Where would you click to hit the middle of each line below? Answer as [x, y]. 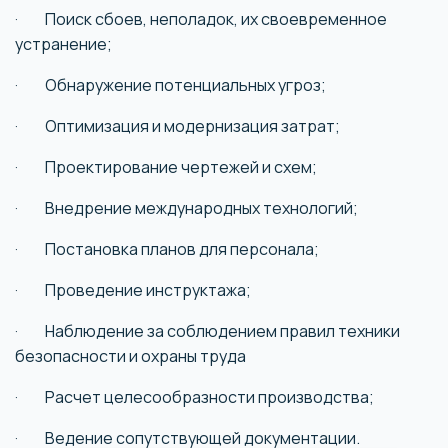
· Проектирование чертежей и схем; [166, 167]
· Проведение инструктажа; [133, 290]
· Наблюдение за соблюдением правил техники [207, 331]
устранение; [63, 44]
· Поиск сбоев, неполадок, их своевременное [201, 19]
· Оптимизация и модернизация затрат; [177, 126]
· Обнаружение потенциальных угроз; [170, 85]
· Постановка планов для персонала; [167, 249]
